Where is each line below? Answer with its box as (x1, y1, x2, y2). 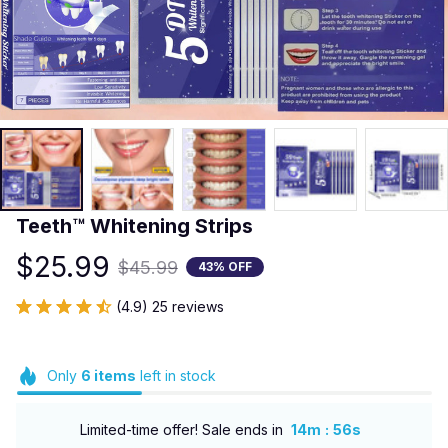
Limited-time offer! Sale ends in (79, 421, 283, 439)
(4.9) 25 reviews (116, 297, 224, 315)
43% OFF (198, 259, 252, 275)
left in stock (135, 366, 216, 384)
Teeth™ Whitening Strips (16, 213, 253, 238)
